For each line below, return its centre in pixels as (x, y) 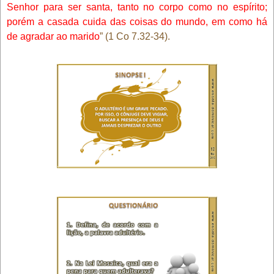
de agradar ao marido (53, 36)
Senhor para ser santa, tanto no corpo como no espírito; (137, 7)
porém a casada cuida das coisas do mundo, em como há (137, 21)
